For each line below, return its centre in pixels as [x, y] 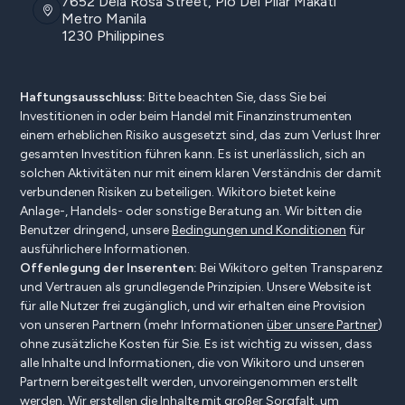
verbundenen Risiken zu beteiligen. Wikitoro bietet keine [178, 193]
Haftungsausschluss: [83, 98]
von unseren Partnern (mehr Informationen [143, 325]
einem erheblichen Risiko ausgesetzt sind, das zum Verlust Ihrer [200, 136]
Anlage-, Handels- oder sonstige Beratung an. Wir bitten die [191, 212]
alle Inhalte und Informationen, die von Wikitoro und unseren [192, 363]
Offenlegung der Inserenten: [108, 268]
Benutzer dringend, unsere [96, 231]
